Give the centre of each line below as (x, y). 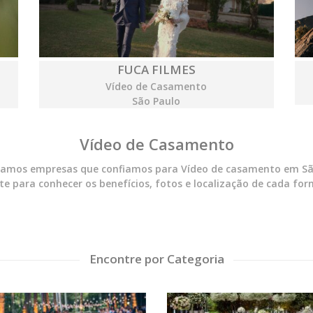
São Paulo (156, 101)
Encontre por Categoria (156, 259)
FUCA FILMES (156, 70)
